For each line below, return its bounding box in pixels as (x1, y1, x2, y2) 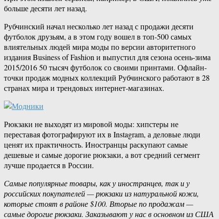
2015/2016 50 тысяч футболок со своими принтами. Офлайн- (4, 62, 207, 73)
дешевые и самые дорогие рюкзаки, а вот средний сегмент (4, 150, 200, 160)
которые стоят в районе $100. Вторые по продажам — (4, 198, 193, 209)
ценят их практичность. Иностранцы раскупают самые (4, 139, 188, 150)
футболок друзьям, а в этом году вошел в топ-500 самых (4, 31, 192, 42)
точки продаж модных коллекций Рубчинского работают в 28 (4, 72, 210, 83)
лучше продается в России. (4, 160, 94, 171)
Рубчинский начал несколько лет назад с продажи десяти (4, 21, 194, 32)
